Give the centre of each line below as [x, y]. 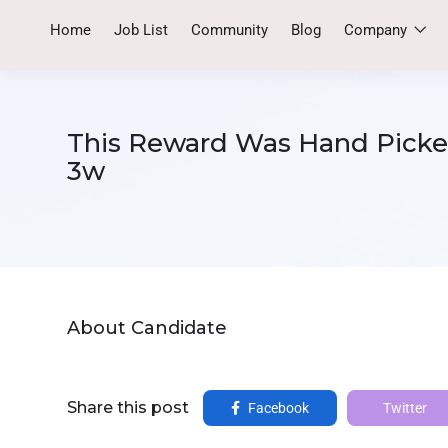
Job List [141, 30]
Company [377, 30]
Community [229, 30]
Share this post [128, 407]
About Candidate [147, 328]
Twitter [403, 408]
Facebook [277, 408]
